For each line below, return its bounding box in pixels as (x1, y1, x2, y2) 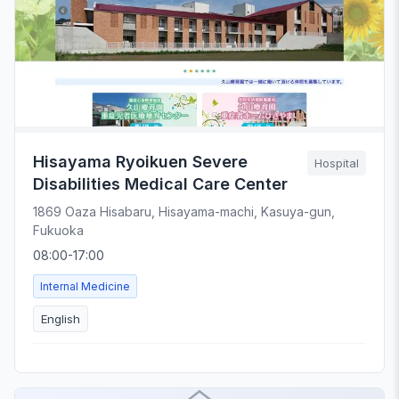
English (41, 311, 80, 326)
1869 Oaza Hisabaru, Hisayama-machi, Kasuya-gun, (33, 203, 335, 219)
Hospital (314, 155, 359, 170)
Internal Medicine (40, 279, 130, 293)
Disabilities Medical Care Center (33, 174, 288, 193)
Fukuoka (33, 222, 84, 238)
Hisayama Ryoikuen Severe (33, 151, 248, 171)
